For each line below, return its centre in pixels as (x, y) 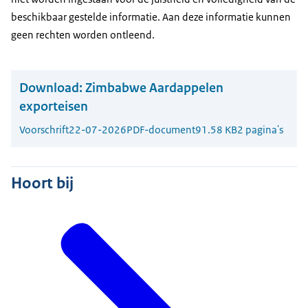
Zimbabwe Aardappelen (154, 88)
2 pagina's (260, 130)
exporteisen (54, 107)
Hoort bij (42, 183)
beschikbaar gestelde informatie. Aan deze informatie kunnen (151, 17)
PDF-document (161, 130)
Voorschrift (44, 130)
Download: (51, 88)
